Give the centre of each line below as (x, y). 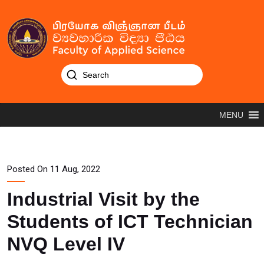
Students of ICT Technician (130, 222)
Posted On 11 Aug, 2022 (54, 169)
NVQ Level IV (66, 244)
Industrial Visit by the (103, 199)
